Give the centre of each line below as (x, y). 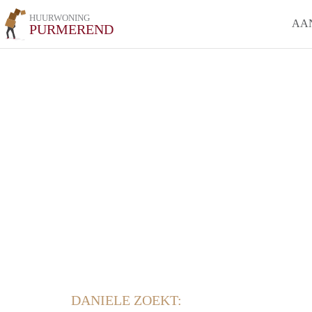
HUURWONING (60, 18)
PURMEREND (72, 29)
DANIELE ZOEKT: (126, 300)
